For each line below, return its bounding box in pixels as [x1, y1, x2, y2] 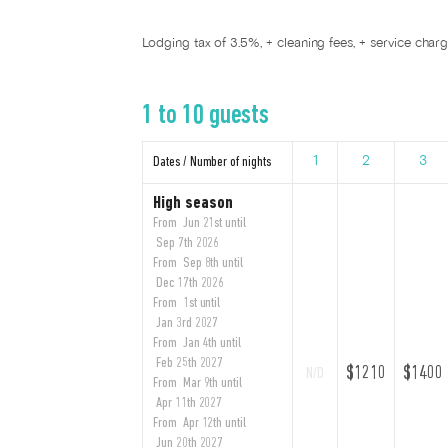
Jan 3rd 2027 [153, 315, 219, 331]
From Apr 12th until [153, 415, 246, 431]
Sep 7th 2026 [153, 235, 220, 251]
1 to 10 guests [142, 101, 270, 130]
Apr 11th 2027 [153, 395, 223, 411]
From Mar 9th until [153, 375, 243, 391]
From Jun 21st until [153, 215, 246, 231]
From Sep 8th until [153, 255, 244, 271]
